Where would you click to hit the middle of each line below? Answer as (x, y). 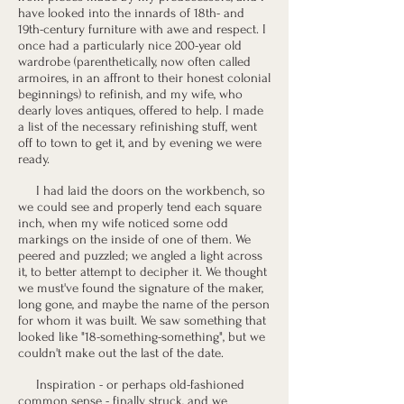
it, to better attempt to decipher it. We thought (142, 272)
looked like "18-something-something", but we (142, 337)
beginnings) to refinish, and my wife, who (130, 94)
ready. (34, 159)
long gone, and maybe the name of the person (144, 304)
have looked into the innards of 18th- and (131, 13)
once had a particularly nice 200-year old (130, 46)
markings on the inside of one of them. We (134, 239)
